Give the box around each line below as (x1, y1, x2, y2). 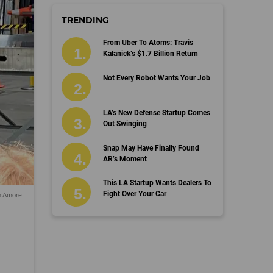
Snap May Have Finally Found (102, 143, 199, 152)
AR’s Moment (102, 154, 147, 163)
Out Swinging (102, 119, 147, 129)
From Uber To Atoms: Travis (102, 38, 193, 48)
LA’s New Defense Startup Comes (102, 108, 210, 118)
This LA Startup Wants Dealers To (102, 179, 211, 188)
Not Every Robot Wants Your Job (102, 73, 210, 82)
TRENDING (62, 15, 109, 26)
